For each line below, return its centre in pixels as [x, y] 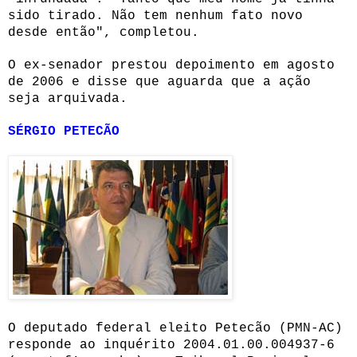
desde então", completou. [104, 32]
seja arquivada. [68, 98]
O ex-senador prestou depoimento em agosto [171, 65]
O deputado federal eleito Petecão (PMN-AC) [175, 328]
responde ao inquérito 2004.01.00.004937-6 [171, 345]
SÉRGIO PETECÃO [64, 131]
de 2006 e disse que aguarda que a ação [159, 82]
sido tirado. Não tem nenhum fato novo [155, 16]
